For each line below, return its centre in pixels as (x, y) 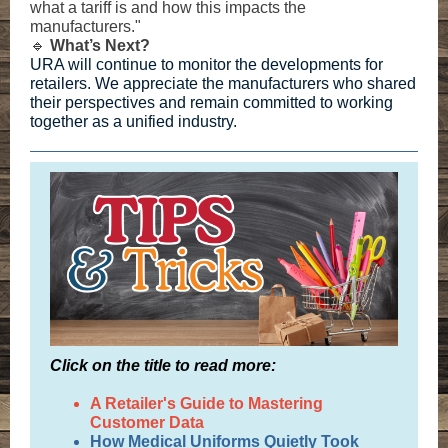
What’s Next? (100, 45)
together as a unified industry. (133, 121)
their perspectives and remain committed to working (211, 102)
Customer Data (147, 422)
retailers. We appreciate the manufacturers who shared (223, 83)
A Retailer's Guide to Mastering (206, 403)
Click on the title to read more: (163, 365)
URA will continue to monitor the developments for (206, 64)
